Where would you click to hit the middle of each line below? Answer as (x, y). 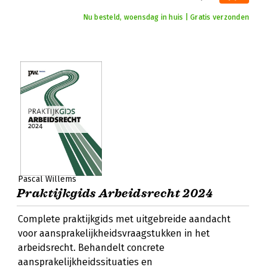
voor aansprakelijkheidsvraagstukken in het (114, 233)
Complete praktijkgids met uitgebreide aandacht (124, 219)
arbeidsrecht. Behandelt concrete (91, 248)
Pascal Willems (47, 179)
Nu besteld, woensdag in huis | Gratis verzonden (166, 17)
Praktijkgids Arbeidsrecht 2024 (115, 193)
